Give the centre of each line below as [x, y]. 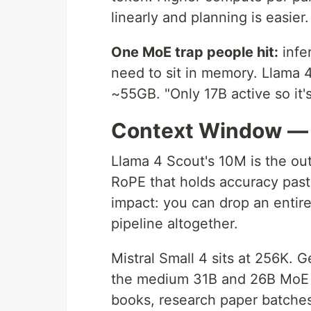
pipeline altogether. [175, 224]
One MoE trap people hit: [195, 52]
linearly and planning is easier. [210, 18]
